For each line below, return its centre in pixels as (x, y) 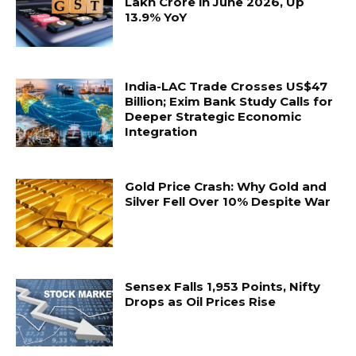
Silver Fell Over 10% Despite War (228, 201)
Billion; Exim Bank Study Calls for (229, 102)
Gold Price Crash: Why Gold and (226, 186)
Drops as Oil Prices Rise (201, 301)
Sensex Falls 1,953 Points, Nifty (223, 286)
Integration (161, 132)
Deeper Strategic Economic (213, 117)
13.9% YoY (156, 17)
